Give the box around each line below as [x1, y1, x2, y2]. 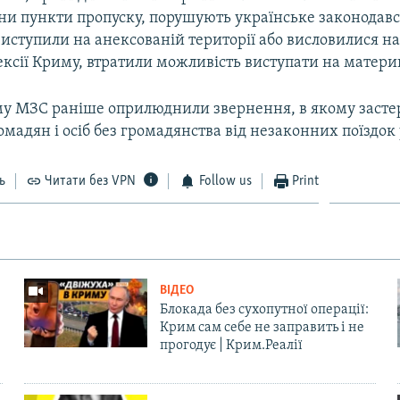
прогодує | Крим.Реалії [159, 337, 303, 353]
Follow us [198, 173, 252, 188]
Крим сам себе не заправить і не [159, 320, 364, 335]
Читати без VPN [45, 173, 137, 188]
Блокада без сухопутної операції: [159, 302, 369, 317]
